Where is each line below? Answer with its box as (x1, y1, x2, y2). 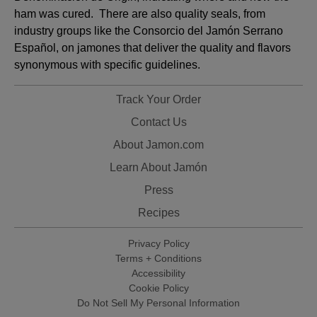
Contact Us (130, 116, 187, 128)
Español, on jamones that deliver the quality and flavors (14, 42, 291, 54)
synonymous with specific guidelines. (14, 59, 200, 71)
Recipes (137, 207, 180, 219)
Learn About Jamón (110, 161, 207, 173)
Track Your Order (116, 93, 201, 105)
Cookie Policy (128, 282, 189, 294)
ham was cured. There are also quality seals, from (14, 8, 265, 20)
